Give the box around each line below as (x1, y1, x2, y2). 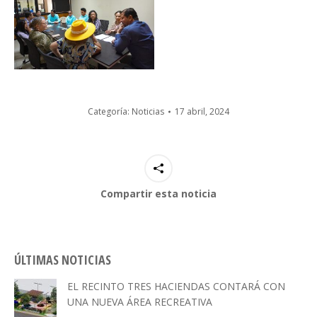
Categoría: (88, 105, 132, 118)
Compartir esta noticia (100, 187, 217, 201)
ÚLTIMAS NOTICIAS (14, 251, 111, 269)
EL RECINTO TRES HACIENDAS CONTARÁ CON (67, 279, 285, 294)
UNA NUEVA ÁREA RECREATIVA (67, 295, 212, 309)
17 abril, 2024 (175, 105, 229, 118)
